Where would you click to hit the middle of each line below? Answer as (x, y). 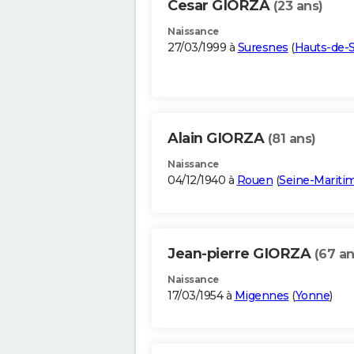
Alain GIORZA (218, 139)
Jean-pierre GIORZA (241, 254)
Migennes (262, 296)
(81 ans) (292, 139)
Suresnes (263, 48)
